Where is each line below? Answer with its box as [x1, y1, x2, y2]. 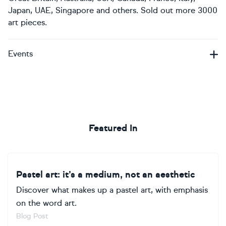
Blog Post [16, 212, 48, 220]
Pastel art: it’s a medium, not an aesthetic [16, 169, 195, 180]
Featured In [88, 123, 138, 134]
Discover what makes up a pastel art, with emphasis [16, 185, 208, 195]
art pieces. [8, 18, 47, 27]
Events [8, 49, 33, 59]
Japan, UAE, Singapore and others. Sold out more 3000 [8, 6, 217, 15]
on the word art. [16, 198, 77, 208]
